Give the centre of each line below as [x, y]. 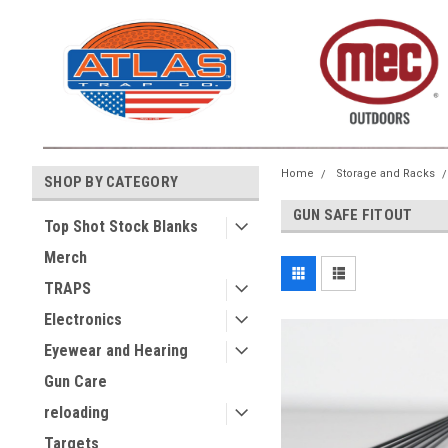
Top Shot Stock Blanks [121, 226]
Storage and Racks [385, 173]
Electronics [83, 319]
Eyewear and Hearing [116, 350]
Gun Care [75, 381]
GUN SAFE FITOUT [352, 215]
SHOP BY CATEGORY [111, 182]
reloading [76, 412]
